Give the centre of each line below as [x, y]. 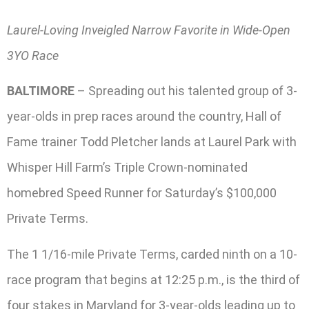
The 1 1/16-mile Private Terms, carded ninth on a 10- [152, 254]
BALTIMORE [41, 91]
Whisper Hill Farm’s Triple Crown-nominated [127, 168]
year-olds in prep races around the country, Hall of [144, 117]
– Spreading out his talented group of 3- [186, 91]
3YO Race [33, 56]
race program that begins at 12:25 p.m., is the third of [153, 279]
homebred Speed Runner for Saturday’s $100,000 [142, 193]
